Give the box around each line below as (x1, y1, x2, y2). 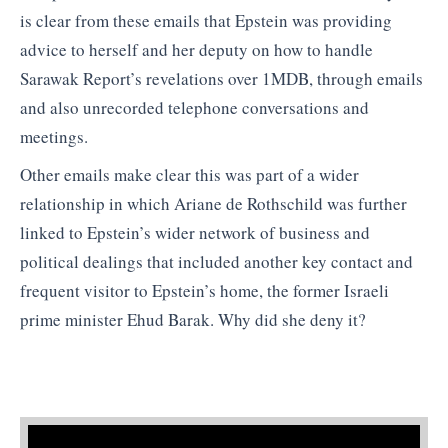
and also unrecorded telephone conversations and (20, 96, 369, 120)
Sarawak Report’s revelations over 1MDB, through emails (20, 67, 423, 91)
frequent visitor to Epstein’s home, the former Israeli (20, 278, 389, 302)
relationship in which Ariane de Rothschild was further (20, 191, 407, 215)
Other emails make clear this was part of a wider (20, 162, 359, 186)
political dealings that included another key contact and (20, 249, 413, 273)
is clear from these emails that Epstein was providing (20, 9, 392, 33)
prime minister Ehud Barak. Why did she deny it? (20, 307, 366, 331)
